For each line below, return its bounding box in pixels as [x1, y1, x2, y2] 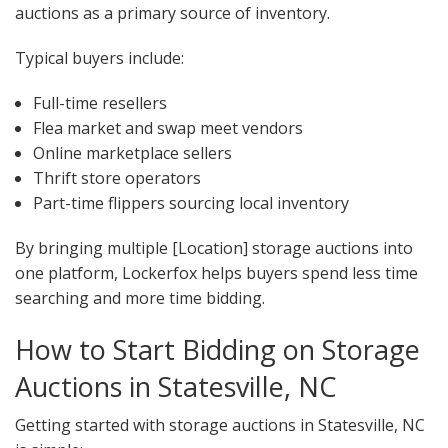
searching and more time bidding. [15, 287, 265, 310]
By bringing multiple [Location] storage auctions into [15, 237, 413, 260]
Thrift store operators [32, 167, 201, 190]
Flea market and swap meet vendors [32, 117, 303, 140]
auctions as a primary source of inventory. [15, 2, 330, 25]
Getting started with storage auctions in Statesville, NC [15, 414, 425, 437]
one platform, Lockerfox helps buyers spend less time [15, 262, 418, 285]
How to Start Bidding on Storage [15, 331, 420, 369]
